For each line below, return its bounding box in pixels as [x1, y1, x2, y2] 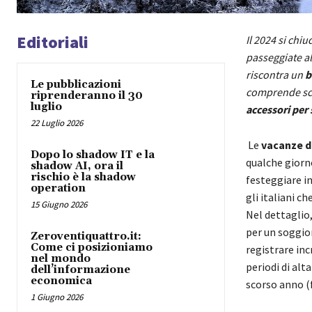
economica [31, 274, 92, 288]
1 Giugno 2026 [31, 291, 83, 304]
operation [31, 182, 86, 196]
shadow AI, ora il [31, 159, 123, 173]
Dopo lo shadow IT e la [31, 148, 155, 162]
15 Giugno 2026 [31, 198, 87, 211]
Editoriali [17, 31, 88, 54]
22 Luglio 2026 [31, 117, 83, 130]
